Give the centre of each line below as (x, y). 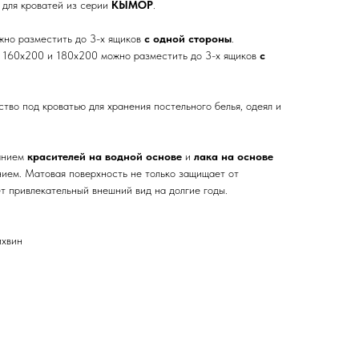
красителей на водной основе (105, 156)
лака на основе (234, 156)
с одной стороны (188, 38)
